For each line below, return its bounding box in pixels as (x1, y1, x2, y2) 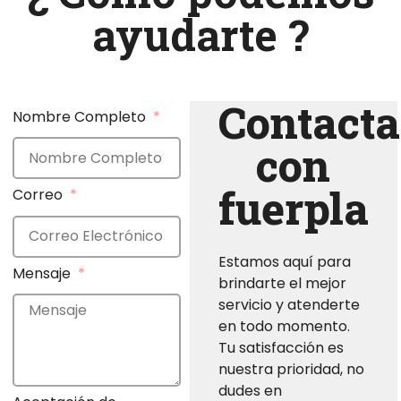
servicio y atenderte (218, 294, 360, 316)
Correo (13, 184, 67, 206)
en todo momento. (218, 316, 350, 337)
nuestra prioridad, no (218, 359, 364, 380)
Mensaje (13, 262, 75, 284)
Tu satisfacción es (218, 337, 344, 359)
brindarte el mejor (218, 273, 346, 294)
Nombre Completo (13, 107, 150, 128)
